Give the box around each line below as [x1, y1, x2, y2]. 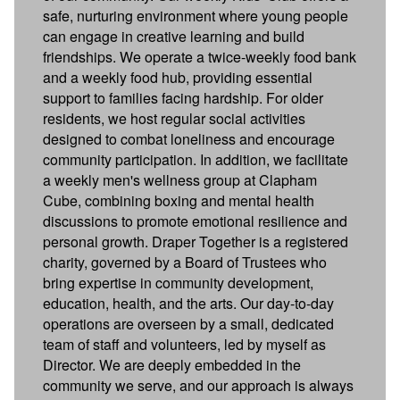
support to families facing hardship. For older [43, 87, 323, 108]
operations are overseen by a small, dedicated [43, 312, 334, 334]
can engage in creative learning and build [43, 25, 304, 46]
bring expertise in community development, [43, 271, 313, 293]
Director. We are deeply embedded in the [43, 354, 301, 375]
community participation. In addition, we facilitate [43, 148, 348, 170]
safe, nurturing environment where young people [43, 4, 348, 26]
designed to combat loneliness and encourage [43, 128, 335, 149]
